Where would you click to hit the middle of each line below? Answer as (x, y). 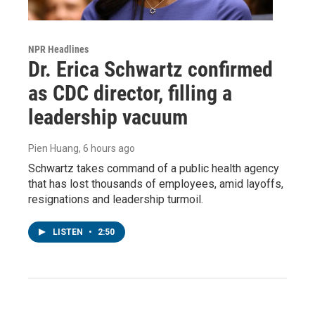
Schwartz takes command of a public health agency (154, 168)
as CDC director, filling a (130, 93)
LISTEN (69, 232)
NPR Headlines (58, 49)
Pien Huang (53, 148)
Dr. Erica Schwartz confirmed (150, 69)
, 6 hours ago (107, 148)
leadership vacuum (108, 117)
